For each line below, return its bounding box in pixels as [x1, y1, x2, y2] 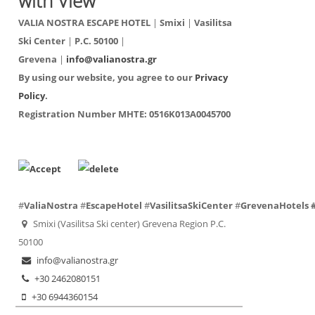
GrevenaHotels [240, 199, 309, 212]
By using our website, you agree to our [18, 71, 195, 84]
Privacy [195, 71, 229, 84]
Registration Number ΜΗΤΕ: [18, 108, 148, 121]
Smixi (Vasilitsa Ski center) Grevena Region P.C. [33, 217, 226, 231]
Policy [18, 89, 46, 103]
